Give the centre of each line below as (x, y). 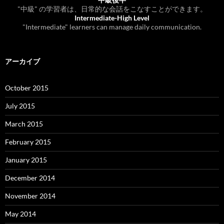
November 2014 (30, 196)
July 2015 (20, 106)
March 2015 (24, 124)
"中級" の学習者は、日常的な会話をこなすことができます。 (112, 9)
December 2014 (30, 178)
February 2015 (28, 142)
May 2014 (20, 214)
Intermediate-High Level (112, 18)
